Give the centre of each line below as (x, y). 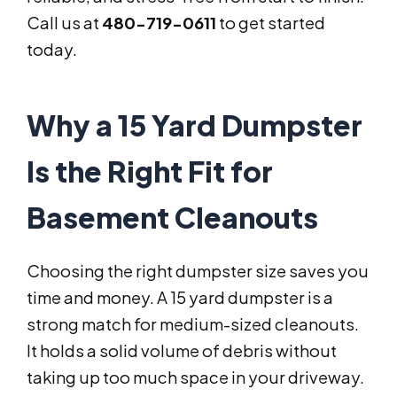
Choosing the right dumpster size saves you (198, 271)
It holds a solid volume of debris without (182, 351)
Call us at (64, 23)
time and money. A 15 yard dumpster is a (180, 298)
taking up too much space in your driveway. (195, 378)
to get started (271, 23)
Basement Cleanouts (172, 218)
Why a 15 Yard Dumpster (195, 125)
